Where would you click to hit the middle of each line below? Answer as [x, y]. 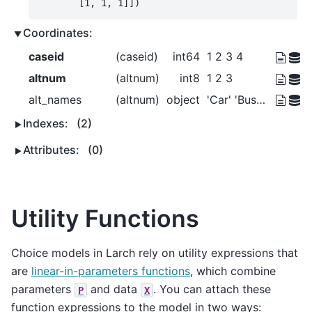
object [183, 99]
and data [114, 289]
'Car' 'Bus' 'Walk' [261, 99]
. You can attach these [212, 289]
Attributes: [53, 150]
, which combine [233, 271]
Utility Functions [105, 219]
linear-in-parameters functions [111, 271]
